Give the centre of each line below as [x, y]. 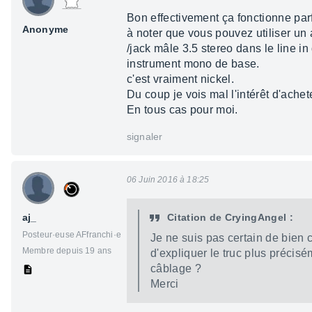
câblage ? [176, 269]
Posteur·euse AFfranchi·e [72, 235]
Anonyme [46, 30]
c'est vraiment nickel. [181, 79]
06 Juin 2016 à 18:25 [168, 180]
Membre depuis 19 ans [67, 251]
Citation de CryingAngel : [230, 218]
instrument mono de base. [193, 64]
